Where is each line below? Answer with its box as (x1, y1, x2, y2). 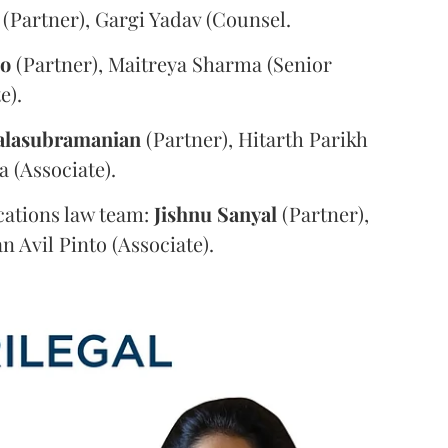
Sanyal (217, 199, 277, 227)
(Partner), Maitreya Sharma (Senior (11, 49, 332, 77)
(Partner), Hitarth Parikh (141, 124, 368, 152)
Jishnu (154, 199, 212, 227)
